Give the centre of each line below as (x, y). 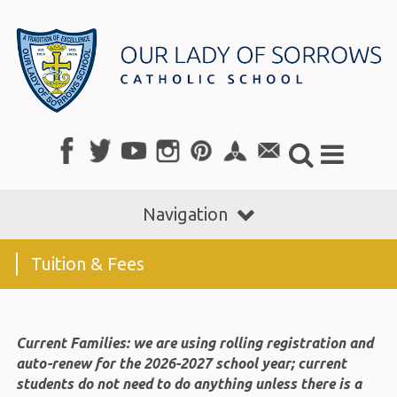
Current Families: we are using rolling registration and (194, 343)
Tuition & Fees (87, 263)
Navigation (185, 214)
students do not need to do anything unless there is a (188, 383)
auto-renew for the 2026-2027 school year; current (181, 363)
